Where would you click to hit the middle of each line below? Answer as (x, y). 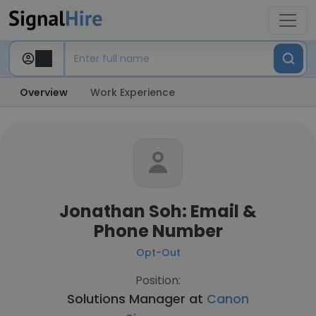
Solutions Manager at (137, 299)
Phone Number (158, 231)
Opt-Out (158, 253)
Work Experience (133, 92)
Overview (44, 92)
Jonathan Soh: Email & (158, 211)
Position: (158, 280)
